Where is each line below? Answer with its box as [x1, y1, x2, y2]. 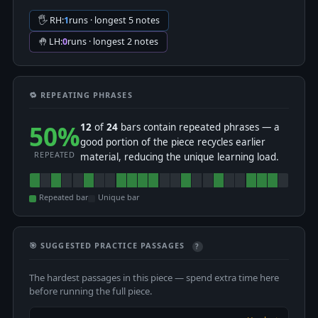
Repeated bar [39, 192, 88, 203]
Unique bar [98, 192, 139, 203]
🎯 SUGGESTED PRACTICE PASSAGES [29, 240, 188, 251]
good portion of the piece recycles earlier [80, 136, 265, 149]
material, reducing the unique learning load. [80, 150, 279, 164]
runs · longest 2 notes [67, 35, 158, 48]
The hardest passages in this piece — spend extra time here [29, 271, 279, 284]
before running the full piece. [29, 285, 153, 297]
